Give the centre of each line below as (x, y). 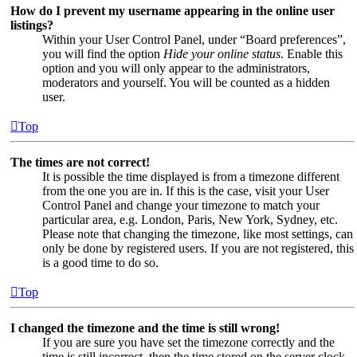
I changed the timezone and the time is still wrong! (145, 328)
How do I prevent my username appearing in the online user (173, 10)
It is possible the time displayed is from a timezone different (191, 176)
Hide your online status (222, 53)
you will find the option (103, 53)
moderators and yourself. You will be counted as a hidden (186, 82)
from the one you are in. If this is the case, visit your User (186, 190)
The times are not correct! (80, 162)
